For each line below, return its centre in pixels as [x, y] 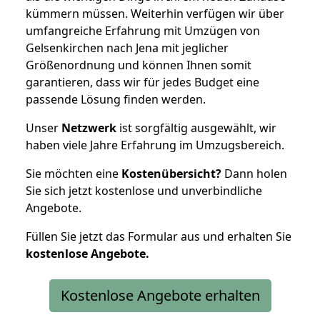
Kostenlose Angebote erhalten [160, 295]
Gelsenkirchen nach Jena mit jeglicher [127, 47]
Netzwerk [89, 127]
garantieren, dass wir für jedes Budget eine [142, 82]
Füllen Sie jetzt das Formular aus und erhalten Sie [159, 236]
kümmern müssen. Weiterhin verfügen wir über [155, 13]
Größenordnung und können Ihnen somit [139, 65]
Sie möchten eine [74, 173]
